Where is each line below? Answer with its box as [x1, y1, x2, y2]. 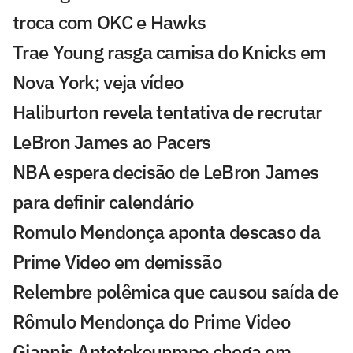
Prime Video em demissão [13, 248, 221, 274]
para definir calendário [13, 188, 193, 214]
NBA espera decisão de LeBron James [13, 158, 319, 184]
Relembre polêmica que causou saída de [13, 278, 339, 304]
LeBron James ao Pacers [13, 128, 211, 154]
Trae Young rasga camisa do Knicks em [13, 39, 326, 65]
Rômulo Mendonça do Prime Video [13, 308, 290, 334]
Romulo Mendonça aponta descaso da [13, 218, 320, 244]
